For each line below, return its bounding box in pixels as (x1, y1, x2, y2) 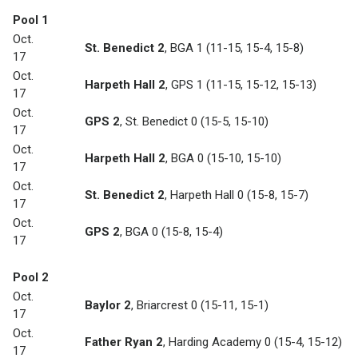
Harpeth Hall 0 (170, 188, 244, 203)
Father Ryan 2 (85, 335, 163, 350)
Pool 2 (13, 270, 49, 285)
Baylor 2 (85, 298, 131, 313)
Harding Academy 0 (169, 335, 271, 350)
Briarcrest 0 (137, 298, 197, 313)
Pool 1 (13, 13, 49, 28)
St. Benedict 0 (125, 114, 197, 129)
